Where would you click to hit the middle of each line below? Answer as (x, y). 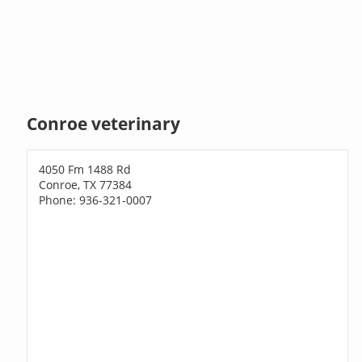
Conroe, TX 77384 (86, 184)
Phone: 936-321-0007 (96, 200)
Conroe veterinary (104, 124)
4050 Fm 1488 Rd (85, 169)
